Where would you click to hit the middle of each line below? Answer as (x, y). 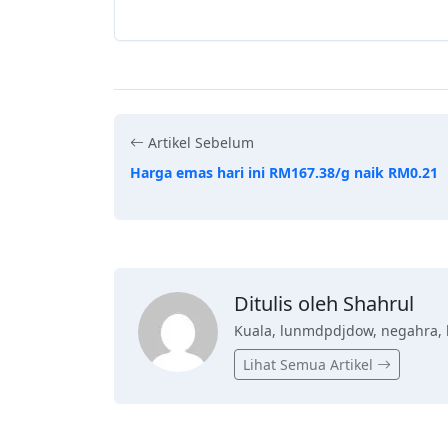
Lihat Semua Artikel (310, 365)
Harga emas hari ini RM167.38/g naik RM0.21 (284, 173)
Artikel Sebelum (199, 143)
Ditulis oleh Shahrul (324, 304)
